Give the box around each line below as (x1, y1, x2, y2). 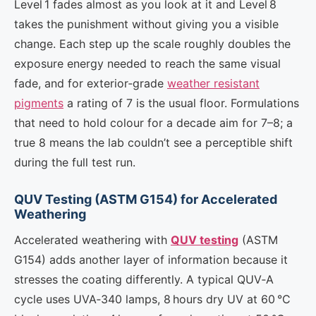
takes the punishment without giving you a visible (14, 17, 279, 31)
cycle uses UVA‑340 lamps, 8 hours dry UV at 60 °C (14, 292, 291, 306)
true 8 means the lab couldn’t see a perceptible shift (14, 135, 293, 150)
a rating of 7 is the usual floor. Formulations (63, 96, 299, 110)
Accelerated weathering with (14, 233, 171, 247)
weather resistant (167, 76, 260, 90)
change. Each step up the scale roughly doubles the (14, 37, 291, 51)
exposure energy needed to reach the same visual (14, 56, 281, 71)
